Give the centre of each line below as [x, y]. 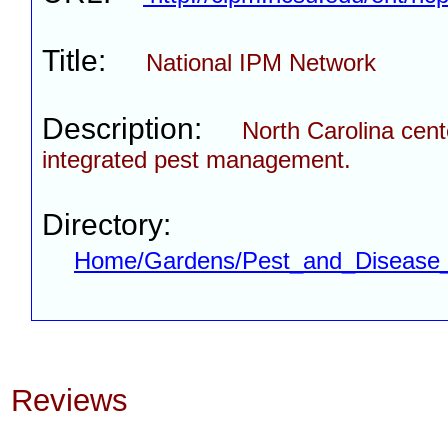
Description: [142, 128]
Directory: [106, 224]
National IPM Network [261, 62]
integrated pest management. [196, 159]
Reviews [69, 400]
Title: [94, 60]
